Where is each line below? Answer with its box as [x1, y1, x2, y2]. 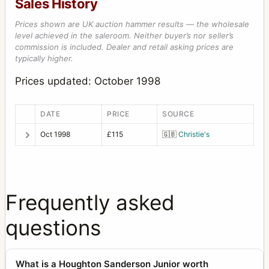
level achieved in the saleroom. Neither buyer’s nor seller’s [15, 31, 234, 41]
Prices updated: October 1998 [15, 75, 160, 88]
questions [5, 214, 101, 240]
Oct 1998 [40, 129, 70, 139]
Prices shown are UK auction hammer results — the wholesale [15, 19, 249, 29]
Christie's [178, 129, 210, 139]
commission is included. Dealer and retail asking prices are [15, 42, 234, 52]
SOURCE [162, 109, 195, 118]
